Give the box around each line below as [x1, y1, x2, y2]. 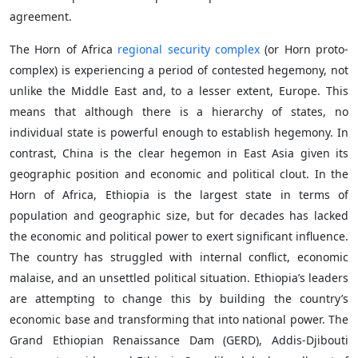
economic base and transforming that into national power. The [10, 312, 348, 327]
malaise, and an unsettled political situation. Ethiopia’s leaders [10, 270, 348, 285]
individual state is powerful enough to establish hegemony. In [10, 125, 348, 140]
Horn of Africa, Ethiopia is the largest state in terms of [10, 187, 348, 202]
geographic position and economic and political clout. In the [10, 166, 348, 181]
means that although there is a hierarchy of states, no [10, 104, 348, 119]
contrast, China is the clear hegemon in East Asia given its [10, 145, 348, 161]
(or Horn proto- [260, 42, 349, 57]
